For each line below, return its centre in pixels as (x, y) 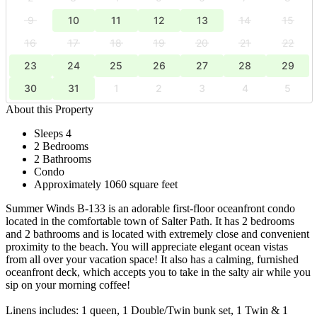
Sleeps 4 (53, 133)
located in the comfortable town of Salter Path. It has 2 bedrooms (150, 221)
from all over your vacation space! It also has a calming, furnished (152, 259)
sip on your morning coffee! (68, 284)
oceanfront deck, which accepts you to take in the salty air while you (158, 272)
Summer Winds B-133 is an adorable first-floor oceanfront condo (150, 208)
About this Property (50, 109)
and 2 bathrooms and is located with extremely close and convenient (157, 234)
